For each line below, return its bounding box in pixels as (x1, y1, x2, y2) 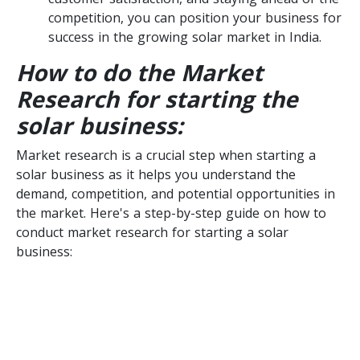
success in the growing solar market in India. (48, 27, 321, 46)
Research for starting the (16, 83, 298, 114)
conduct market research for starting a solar (16, 223, 288, 241)
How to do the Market (16, 56, 263, 88)
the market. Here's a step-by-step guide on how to (16, 203, 326, 222)
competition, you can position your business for (48, 8, 342, 27)
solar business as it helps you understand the (16, 165, 296, 183)
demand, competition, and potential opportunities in (16, 184, 335, 202)
